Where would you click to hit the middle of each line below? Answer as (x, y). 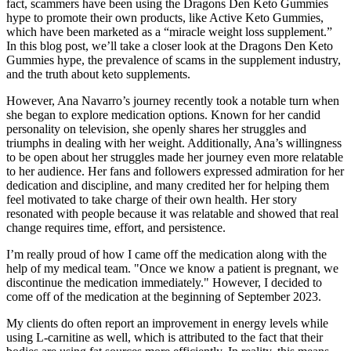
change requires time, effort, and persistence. (116, 228)
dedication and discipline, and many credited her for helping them (168, 186)
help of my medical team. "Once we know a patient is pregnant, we (172, 269)
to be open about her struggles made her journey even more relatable (175, 157)
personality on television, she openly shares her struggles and (156, 129)
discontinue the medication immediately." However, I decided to (164, 283)
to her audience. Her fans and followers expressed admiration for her (175, 172)
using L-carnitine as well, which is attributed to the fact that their (165, 338)
